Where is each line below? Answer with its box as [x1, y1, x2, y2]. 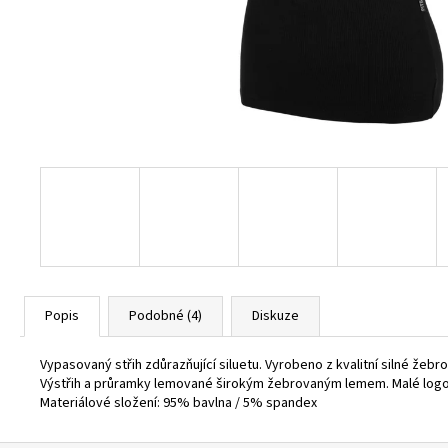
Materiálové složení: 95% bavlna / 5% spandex [40, 393, 317, 413]
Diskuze [252, 306, 299, 326]
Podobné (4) [129, 306, 202, 326]
